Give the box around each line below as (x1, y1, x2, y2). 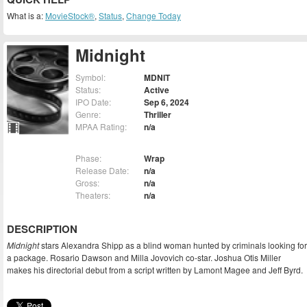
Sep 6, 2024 (144, 96, 189, 109)
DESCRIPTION (7, 221, 77, 237)
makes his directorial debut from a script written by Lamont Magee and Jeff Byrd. (7, 264, 303, 276)
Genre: (75, 108, 101, 121)
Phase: (75, 152, 101, 164)
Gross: (75, 177, 99, 189)
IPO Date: (75, 96, 111, 108)
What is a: (7, 10, 45, 21)
